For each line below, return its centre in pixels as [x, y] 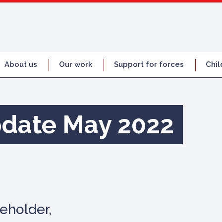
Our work [76, 64]
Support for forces [149, 64]
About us [21, 64]
